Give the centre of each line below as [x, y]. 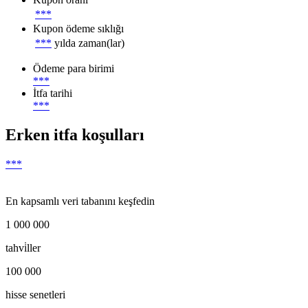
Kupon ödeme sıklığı [78, 28]
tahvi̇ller [23, 247]
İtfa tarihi [53, 93]
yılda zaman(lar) [89, 43]
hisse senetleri [35, 294]
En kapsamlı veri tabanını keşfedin [80, 201]
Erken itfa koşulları [75, 134]
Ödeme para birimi [74, 68]
